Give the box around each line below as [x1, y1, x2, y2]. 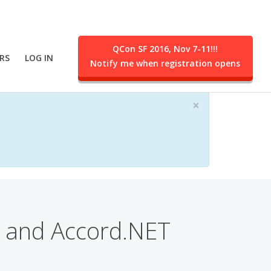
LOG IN [25, 52, 54, 64]
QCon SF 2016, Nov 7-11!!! [113, 43, 218, 55]
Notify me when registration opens [90, 57, 241, 70]
